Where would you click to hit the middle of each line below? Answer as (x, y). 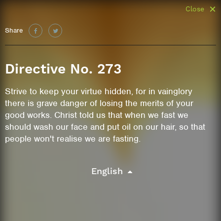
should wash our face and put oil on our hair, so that (105, 127)
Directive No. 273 (63, 69)
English (107, 171)
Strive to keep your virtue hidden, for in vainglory (99, 91)
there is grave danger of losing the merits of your (99, 103)
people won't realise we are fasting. (73, 139)
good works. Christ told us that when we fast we (97, 115)
